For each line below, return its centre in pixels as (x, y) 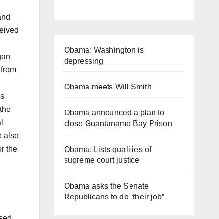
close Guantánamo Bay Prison (118, 123)
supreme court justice (102, 160)
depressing (84, 61)
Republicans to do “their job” (114, 197)
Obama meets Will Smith (108, 87)
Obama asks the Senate (106, 186)
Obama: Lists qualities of (108, 149)
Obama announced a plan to (114, 112)
